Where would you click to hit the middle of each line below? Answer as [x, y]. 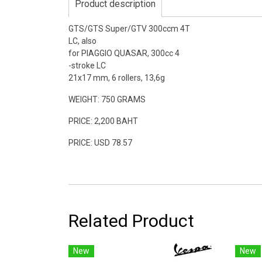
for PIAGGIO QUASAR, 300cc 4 [124, 53]
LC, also [82, 41]
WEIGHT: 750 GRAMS [107, 99]
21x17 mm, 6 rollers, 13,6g [117, 77]
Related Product [131, 220]
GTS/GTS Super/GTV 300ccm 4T [129, 28]
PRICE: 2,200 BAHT [103, 121]
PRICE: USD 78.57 [100, 142]
